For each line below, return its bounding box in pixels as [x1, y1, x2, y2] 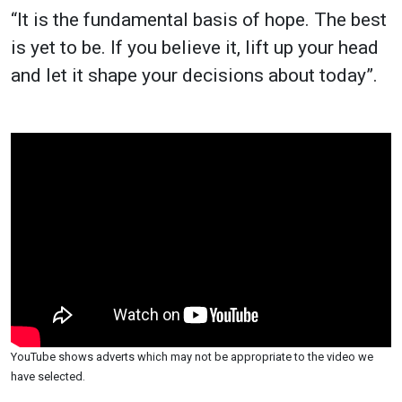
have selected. [11, 370, 85, 384]
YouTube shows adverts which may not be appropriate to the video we [11, 350, 373, 364]
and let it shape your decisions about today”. [11, 64, 378, 86]
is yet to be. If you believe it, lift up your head [11, 36, 379, 58]
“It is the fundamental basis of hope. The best [11, 8, 387, 31]
